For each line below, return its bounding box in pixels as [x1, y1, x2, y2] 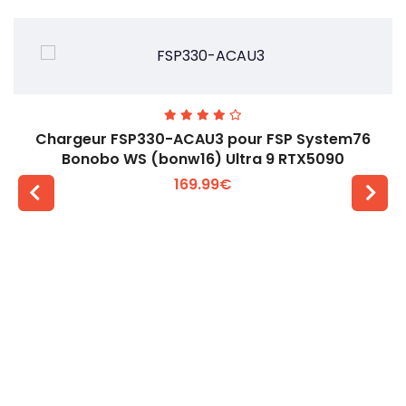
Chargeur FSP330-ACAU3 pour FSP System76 [35, 129, 371, 150]
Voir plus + [175, 246, 253, 267]
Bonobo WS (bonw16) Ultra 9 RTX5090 [62, 149, 344, 170]
